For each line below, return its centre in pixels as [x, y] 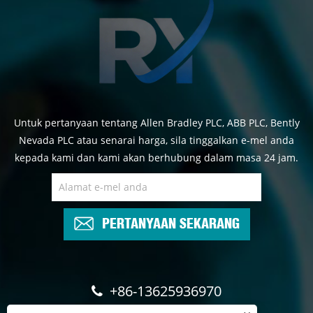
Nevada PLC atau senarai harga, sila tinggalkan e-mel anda [156, 140]
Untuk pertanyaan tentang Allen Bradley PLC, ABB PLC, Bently [156, 122]
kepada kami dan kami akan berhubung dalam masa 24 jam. [156, 157]
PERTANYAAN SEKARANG [170, 221]
